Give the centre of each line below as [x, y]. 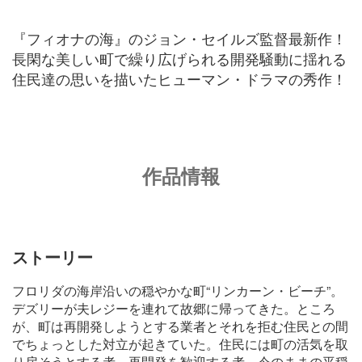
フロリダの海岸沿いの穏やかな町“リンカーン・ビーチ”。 [178, 290]
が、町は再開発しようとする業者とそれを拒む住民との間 [180, 326]
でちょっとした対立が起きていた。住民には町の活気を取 [180, 343]
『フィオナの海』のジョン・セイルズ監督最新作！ [179, 38]
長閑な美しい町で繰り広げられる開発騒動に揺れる [179, 58]
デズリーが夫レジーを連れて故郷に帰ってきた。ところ [174, 308]
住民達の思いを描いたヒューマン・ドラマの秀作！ [179, 78]
